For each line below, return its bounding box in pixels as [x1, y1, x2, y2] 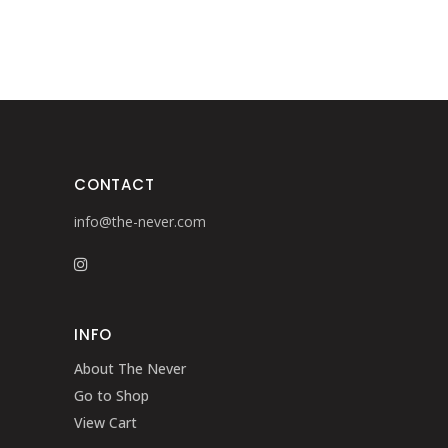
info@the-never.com [74, 212, 206, 231]
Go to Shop [74, 386, 149, 405]
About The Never [74, 359, 186, 378]
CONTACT [74, 174, 155, 195]
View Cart [74, 413, 137, 432]
